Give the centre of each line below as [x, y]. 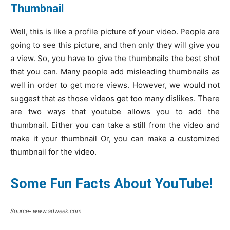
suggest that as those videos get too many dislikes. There [115, 98]
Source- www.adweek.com [46, 211]
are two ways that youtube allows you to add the [115, 111]
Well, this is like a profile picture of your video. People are [115, 31]
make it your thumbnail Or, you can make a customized [115, 138]
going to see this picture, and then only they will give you [115, 45]
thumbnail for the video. [53, 151]
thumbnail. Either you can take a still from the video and [115, 125]
